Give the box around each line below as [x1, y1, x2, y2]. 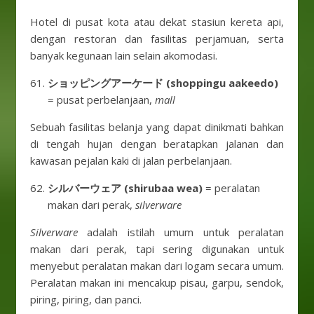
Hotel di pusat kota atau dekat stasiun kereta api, [30, 15, 284, 29]
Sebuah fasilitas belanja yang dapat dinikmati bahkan [30, 120, 284, 134]
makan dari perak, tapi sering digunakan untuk [30, 242, 284, 256]
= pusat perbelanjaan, [48, 93, 155, 107]
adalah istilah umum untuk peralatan [78, 225, 284, 239]
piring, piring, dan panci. [30, 292, 142, 306]
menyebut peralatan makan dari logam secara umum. [30, 259, 284, 273]
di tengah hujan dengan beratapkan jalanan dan [30, 137, 284, 151]
